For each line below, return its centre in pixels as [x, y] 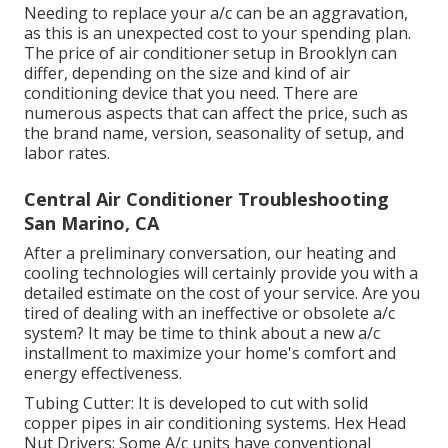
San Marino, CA [91, 223]
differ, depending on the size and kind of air [187, 73]
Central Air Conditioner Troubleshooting [206, 199]
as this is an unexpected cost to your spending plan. [217, 33]
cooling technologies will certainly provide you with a [221, 273]
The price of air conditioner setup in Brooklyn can [210, 53]
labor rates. [67, 153]
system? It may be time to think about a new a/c [202, 333]
